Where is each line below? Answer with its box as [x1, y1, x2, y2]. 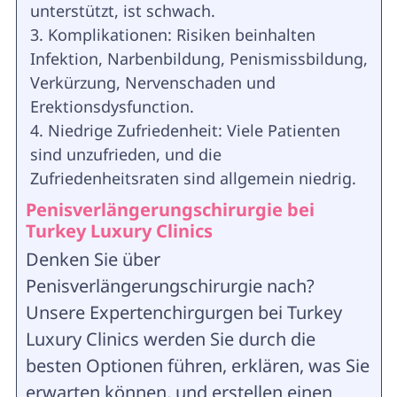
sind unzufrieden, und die [29, 144, 222, 166]
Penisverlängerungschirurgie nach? [25, 274, 315, 299]
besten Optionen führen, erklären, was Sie [25, 354, 370, 378]
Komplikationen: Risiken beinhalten [47, 24, 315, 46]
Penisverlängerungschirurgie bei [25, 198, 315, 222]
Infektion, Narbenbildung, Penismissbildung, [29, 48, 368, 70]
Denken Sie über [25, 247, 160, 272]
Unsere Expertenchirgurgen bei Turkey [25, 300, 342, 325]
